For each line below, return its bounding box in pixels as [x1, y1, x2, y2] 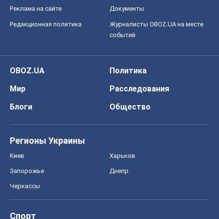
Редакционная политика [10, 20, 82, 28]
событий [109, 31, 135, 39]
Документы [109, 4, 144, 12]
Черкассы [10, 182, 40, 190]
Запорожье [10, 167, 44, 175]
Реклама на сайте [10, 4, 62, 12]
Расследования [109, 84, 169, 93]
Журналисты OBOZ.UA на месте [109, 20, 203, 28]
